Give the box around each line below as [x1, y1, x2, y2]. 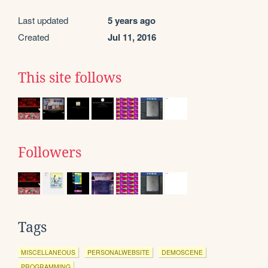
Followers [18, 144, 81, 160]
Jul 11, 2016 [108, 30, 156, 44]
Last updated [18, 13, 68, 26]
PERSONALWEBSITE [87, 247, 150, 257]
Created [18, 30, 49, 43]
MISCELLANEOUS [21, 247, 75, 257]
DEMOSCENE [162, 247, 203, 257]
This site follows [18, 69, 121, 86]
